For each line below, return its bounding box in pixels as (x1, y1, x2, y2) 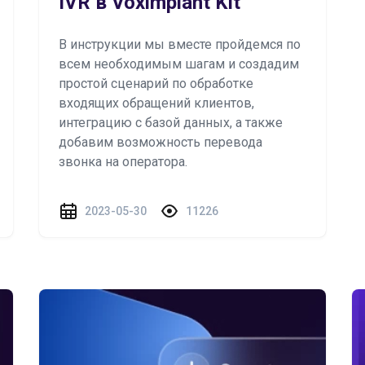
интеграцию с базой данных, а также (59, 115, 283, 130)
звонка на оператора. (59, 154, 187, 169)
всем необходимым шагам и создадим (59, 56, 299, 72)
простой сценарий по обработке (59, 76, 253, 91)
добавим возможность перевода (59, 134, 262, 150)
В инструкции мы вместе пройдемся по (59, 37, 301, 52)
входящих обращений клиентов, (59, 95, 254, 111)
